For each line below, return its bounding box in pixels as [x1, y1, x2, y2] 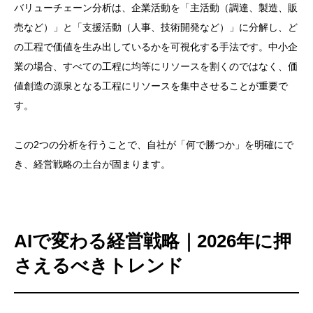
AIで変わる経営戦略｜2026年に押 [14, 231, 291, 252]
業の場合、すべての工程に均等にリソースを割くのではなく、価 [14, 61, 298, 73]
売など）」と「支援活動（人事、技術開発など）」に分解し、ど [14, 22, 298, 34]
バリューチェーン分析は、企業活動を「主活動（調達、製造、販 [14, 2, 298, 14]
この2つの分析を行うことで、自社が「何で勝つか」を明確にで [14, 139, 293, 151]
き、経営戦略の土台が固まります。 [14, 159, 170, 170]
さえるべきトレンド [14, 256, 184, 276]
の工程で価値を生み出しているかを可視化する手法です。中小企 [14, 41, 298, 53]
